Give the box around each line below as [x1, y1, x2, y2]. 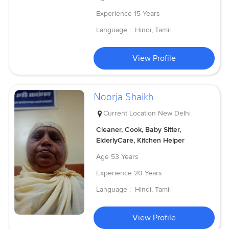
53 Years [111, 152, 139, 162]
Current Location [103, 109, 156, 118]
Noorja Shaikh [94, 90, 154, 103]
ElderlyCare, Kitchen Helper [96, 136, 185, 145]
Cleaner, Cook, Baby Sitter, [96, 125, 181, 134]
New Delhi [158, 109, 191, 118]
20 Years [134, 169, 163, 178]
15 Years [134, 9, 161, 18]
